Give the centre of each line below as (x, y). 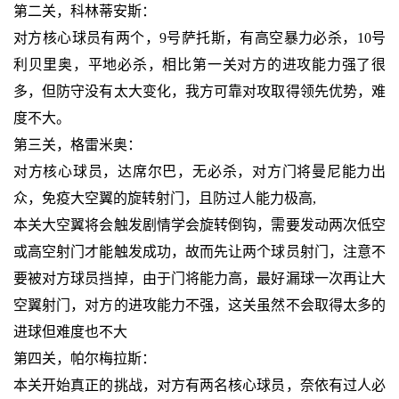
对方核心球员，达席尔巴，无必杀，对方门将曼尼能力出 (199, 172)
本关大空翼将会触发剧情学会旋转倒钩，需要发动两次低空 (199, 225)
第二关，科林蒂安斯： (84, 12)
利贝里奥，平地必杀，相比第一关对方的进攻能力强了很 (199, 65)
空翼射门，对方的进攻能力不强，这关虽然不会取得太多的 (199, 305)
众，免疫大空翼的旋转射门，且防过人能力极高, (164, 199)
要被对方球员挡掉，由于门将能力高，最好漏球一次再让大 (199, 279)
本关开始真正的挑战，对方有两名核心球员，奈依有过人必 (199, 386)
